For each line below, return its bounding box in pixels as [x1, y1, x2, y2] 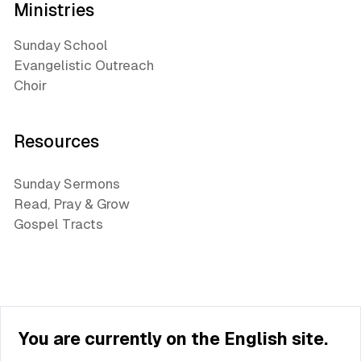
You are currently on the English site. [18, 329, 329, 349]
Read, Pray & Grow [14, 195, 130, 212]
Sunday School [14, 36, 108, 53]
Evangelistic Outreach [14, 56, 154, 73]
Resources [14, 131, 99, 151]
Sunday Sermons [14, 175, 120, 192]
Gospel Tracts [14, 215, 103, 232]
